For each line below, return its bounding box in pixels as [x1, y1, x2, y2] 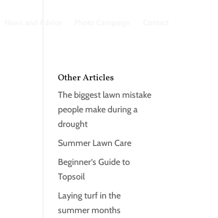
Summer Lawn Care [58, 138, 132, 148]
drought [58, 119, 88, 129]
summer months [58, 205, 121, 216]
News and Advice [4, 18, 62, 27]
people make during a [58, 104, 138, 115]
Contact [143, 18, 169, 27]
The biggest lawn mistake [58, 90, 152, 100]
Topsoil [58, 171, 85, 182]
